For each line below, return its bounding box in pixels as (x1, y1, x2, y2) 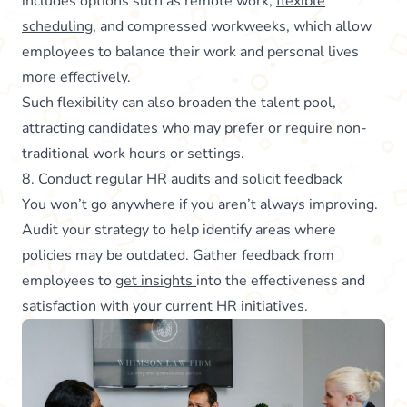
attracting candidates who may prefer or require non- (22, 117, 367, 138)
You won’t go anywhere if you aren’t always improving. (22, 194, 378, 214)
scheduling (22, 15, 93, 36)
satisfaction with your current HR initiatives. (22, 295, 308, 316)
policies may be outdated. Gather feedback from (22, 244, 334, 265)
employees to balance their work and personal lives (22, 41, 359, 62)
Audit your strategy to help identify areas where (22, 219, 336, 240)
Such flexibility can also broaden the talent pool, (22, 92, 336, 113)
